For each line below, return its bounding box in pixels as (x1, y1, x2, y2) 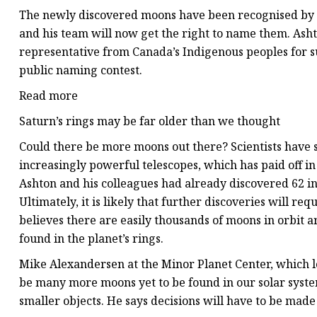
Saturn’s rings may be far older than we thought (19, 113, 280, 129)
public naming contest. (19, 62, 142, 79)
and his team (19, 25, 88, 42)
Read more (19, 88, 78, 104)
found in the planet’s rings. (19, 231, 163, 247)
